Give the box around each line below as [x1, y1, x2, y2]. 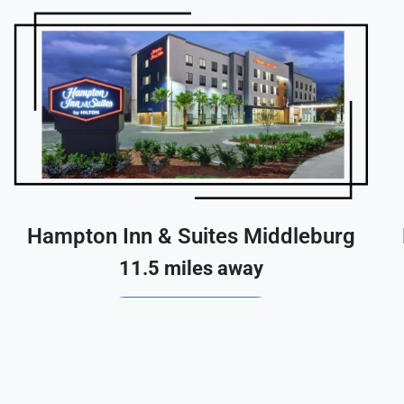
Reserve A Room [124, 310, 259, 331]
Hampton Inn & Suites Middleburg [26, 223, 355, 249]
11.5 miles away [118, 256, 263, 280]
